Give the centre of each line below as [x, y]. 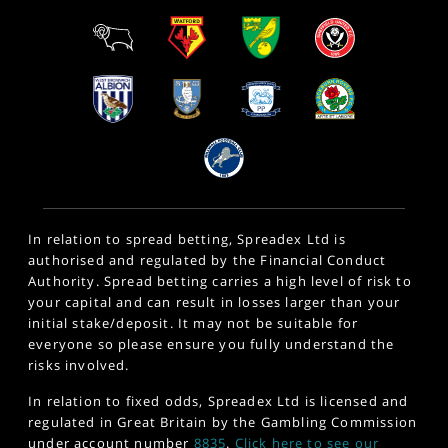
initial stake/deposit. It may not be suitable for [193, 322]
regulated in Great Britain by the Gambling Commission [223, 421]
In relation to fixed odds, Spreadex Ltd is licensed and [218, 400]
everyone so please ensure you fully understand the [211, 343]
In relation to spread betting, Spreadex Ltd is [187, 238]
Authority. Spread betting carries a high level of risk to [220, 280]
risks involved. [79, 364]
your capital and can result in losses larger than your [214, 301]
